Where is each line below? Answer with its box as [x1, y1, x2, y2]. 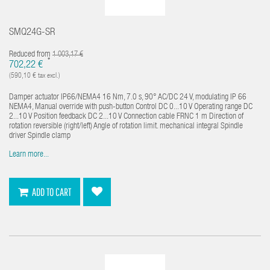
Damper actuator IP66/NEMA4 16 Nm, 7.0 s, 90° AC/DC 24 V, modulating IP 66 [9, 93, 246, 102]
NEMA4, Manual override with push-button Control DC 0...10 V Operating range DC [9, 102, 253, 111]
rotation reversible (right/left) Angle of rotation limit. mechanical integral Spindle [9, 122, 243, 131]
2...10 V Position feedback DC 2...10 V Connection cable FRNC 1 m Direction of [9, 112, 243, 121]
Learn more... [9, 150, 49, 159]
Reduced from [9, 50, 52, 59]
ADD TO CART [32, 186, 71, 198]
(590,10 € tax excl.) [9, 72, 60, 80]
